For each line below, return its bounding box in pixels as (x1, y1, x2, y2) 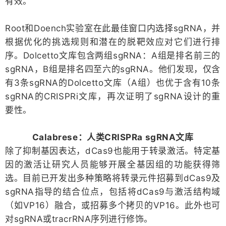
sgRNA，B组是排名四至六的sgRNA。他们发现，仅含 (5, 64, 220, 74)
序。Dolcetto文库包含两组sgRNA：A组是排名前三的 (5, 50, 220, 61)
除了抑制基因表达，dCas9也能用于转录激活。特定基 (5, 145, 220, 156)
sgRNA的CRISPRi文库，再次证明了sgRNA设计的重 (5, 91, 220, 101)
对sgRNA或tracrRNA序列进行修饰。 (5, 213, 153, 224)
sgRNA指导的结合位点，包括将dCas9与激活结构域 (5, 186, 220, 197)
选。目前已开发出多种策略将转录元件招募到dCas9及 (5, 173, 220, 183)
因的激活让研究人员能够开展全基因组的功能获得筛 (5, 159, 220, 169)
